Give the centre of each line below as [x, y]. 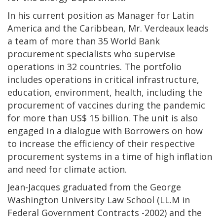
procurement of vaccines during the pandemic [106, 105]
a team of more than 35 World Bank [84, 41]
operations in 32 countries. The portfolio [94, 66]
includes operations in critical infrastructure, [103, 79]
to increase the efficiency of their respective [101, 143]
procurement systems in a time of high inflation [110, 156]
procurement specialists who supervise [91, 54]
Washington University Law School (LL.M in [99, 200]
